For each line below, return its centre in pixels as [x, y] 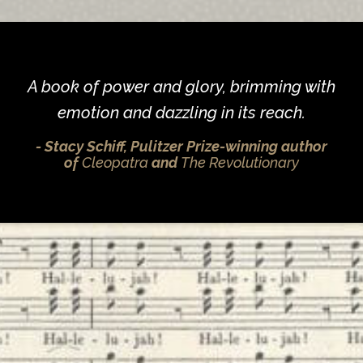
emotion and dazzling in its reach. [181, 113]
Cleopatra [117, 163]
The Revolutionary [240, 163]
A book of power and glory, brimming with [181, 87]
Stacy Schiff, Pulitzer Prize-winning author [186, 147]
